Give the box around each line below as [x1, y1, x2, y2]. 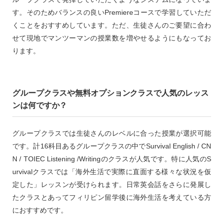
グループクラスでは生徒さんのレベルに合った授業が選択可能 [12, 129, 211, 137]
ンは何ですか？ [12, 101, 68, 110]
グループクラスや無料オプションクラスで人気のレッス [12, 88, 209, 97]
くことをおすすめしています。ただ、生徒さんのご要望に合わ [12, 21, 211, 29]
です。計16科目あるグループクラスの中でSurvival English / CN [12, 142, 211, 150]
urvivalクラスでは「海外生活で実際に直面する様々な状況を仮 [12, 167, 211, 176]
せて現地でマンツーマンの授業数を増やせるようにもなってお [12, 34, 211, 42]
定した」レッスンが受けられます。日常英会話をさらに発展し [12, 180, 211, 188]
